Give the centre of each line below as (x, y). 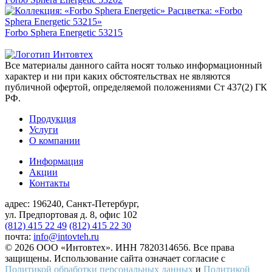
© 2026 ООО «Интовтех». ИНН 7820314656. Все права (120, 248)
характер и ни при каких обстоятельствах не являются (117, 76)
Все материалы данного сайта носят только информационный (134, 66)
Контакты (49, 183)
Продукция (53, 119)
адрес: (19, 204)
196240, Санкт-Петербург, (86, 204)
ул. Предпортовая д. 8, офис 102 (71, 215)
